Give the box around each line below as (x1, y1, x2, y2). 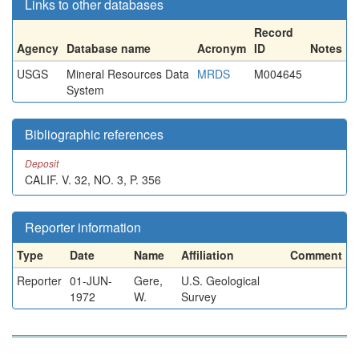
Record (254, 24, 293, 40)
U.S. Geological (181, 272, 260, 288)
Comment (290, 247, 342, 263)
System (67, 82, 104, 98)
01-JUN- (70, 272, 112, 288)
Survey (181, 288, 216, 305)
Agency (17, 40, 58, 56)
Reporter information (25, 218, 141, 236)
